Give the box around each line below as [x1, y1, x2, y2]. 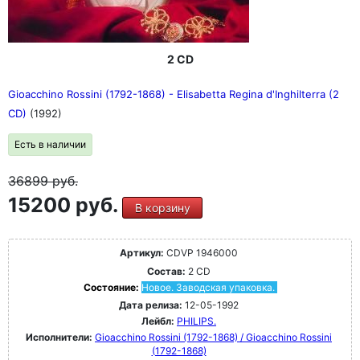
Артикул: [120, 247, 164, 259]
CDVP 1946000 [164, 247, 238, 259]
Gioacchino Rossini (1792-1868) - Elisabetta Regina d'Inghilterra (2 [8, 88, 339, 100]
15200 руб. [8, 193, 122, 217]
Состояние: [83, 281, 141, 293]
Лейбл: [141, 315, 174, 327]
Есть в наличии [14, 138, 86, 150]
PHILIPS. [177, 315, 216, 327]
